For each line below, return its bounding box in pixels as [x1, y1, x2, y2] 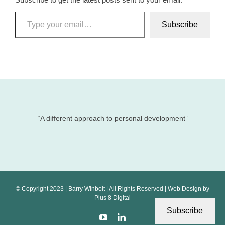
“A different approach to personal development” [37, 114, 188, 122]
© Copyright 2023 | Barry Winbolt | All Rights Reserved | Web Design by [16, 185, 209, 192]
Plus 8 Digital [94, 194, 131, 201]
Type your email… [15, 6, 40, 15]
